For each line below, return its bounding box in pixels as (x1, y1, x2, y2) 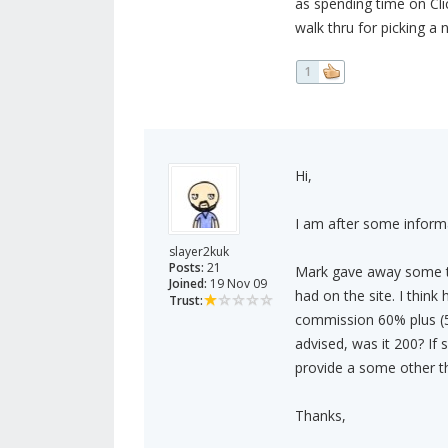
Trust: (169, 292, 203, 310)
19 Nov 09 (207, 275, 267, 293)
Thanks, (294, 406, 346, 426)
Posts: (169, 259, 204, 277)
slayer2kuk (169, 243, 229, 261)
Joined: (169, 275, 207, 293)
